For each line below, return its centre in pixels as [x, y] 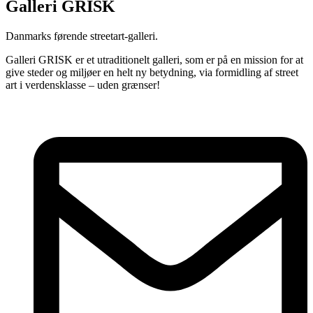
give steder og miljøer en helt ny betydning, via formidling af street [152, 72]
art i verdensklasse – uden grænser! [83, 85]
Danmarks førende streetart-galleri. [82, 36]
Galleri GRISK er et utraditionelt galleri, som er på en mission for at [154, 59]
